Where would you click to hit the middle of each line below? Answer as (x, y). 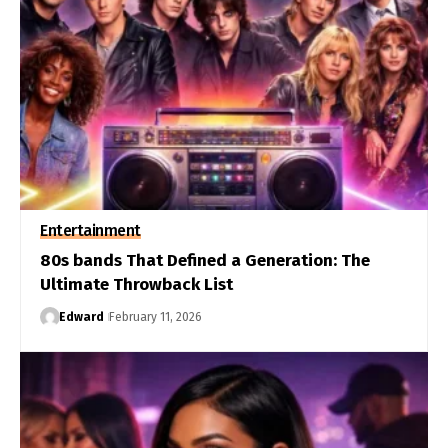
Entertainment (90, 230)
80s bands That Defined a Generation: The (205, 260)
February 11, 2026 (155, 316)
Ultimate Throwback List (136, 284)
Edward (81, 316)
